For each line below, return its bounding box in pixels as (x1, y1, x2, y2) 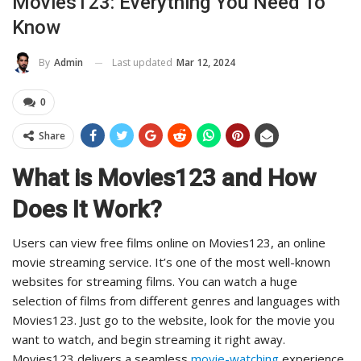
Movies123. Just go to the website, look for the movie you (12, 312, 334, 329)
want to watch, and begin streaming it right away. (12, 331, 285, 348)
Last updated (112, 55, 175, 69)
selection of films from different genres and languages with (12, 293, 340, 309)
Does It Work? (12, 195, 162, 224)
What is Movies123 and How (12, 164, 316, 193)
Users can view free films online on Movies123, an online (12, 234, 326, 251)
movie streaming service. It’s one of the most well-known (12, 254, 330, 271)
